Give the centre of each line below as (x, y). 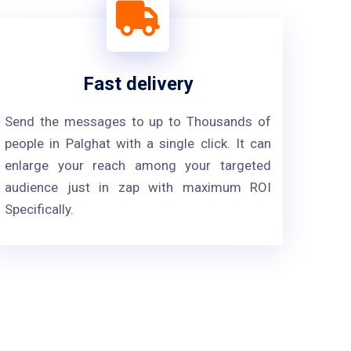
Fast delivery (138, 84)
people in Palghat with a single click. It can (138, 143)
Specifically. (39, 209)
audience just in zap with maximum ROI (138, 187)
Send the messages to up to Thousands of (138, 121)
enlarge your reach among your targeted (138, 165)
